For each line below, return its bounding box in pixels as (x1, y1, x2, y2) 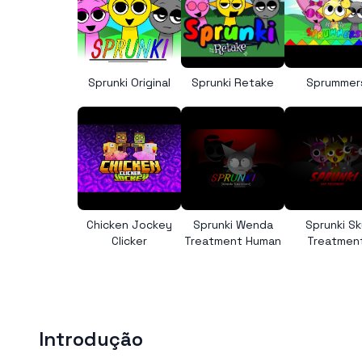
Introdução (39, 326, 143, 351)
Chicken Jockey (86, 217, 172, 232)
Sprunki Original (88, 75, 170, 90)
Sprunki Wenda (192, 217, 273, 232)
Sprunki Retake (192, 75, 274, 90)
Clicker (112, 234, 147, 248)
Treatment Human (184, 234, 281, 248)
